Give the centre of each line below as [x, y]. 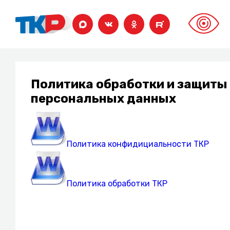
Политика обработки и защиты [129, 84]
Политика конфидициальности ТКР [138, 144]
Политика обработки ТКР [117, 184]
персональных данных [103, 99]
